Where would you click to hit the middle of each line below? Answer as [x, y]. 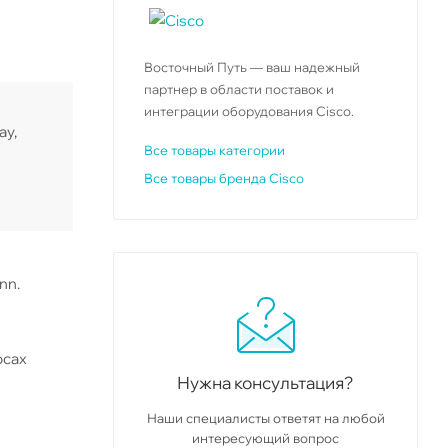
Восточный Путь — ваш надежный [252, 66]
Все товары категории [214, 149]
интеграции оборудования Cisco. [249, 110]
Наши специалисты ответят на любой [265, 417]
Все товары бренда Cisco [224, 177]
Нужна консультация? [265, 382]
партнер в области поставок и [239, 88]
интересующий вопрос [265, 437]
